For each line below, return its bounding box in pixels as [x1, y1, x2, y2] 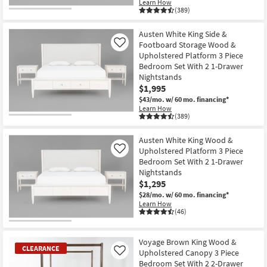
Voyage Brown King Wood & [139, 237, 237, 248]
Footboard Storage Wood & [139, 39, 236, 50]
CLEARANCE [22, 244, 60, 253]
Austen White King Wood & [139, 134, 233, 145]
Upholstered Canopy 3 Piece [139, 247, 239, 259]
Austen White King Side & [139, 28, 227, 39]
